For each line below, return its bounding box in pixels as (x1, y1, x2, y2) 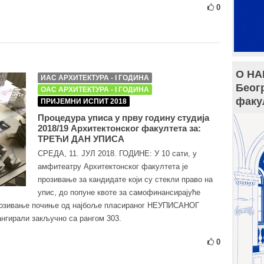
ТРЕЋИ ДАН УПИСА (38, 134, 124, 144)
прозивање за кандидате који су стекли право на (38, 175, 213, 184)
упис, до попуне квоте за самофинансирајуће (38, 188, 200, 197)
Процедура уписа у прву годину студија (38, 113, 209, 123)
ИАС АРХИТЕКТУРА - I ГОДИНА (41, 74, 149, 82)
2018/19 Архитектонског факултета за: (38, 123, 201, 133)
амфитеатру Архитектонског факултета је (38, 162, 188, 171)
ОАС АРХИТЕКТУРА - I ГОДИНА (41, 85, 149, 94)
